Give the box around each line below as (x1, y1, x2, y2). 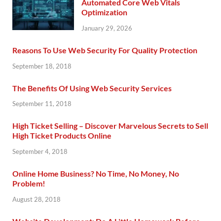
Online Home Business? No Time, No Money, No (12, 169, 179, 179)
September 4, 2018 (12, 147, 68, 156)
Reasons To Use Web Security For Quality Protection (12, 45, 197, 55)
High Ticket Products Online (12, 131, 111, 141)
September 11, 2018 (12, 100, 72, 108)
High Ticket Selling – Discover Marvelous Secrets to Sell (12, 121, 208, 131)
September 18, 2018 (12, 62, 72, 70)
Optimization (81, 7, 127, 17)
